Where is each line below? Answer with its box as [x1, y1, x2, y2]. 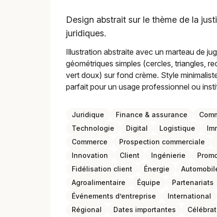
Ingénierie [151, 151, 186, 159]
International [168, 192, 211, 200]
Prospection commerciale [119, 138, 205, 146]
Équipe [137, 178, 160, 186]
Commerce [72, 138, 108, 146]
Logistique [159, 124, 195, 132]
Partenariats [172, 178, 214, 186]
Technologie [72, 124, 114, 132]
